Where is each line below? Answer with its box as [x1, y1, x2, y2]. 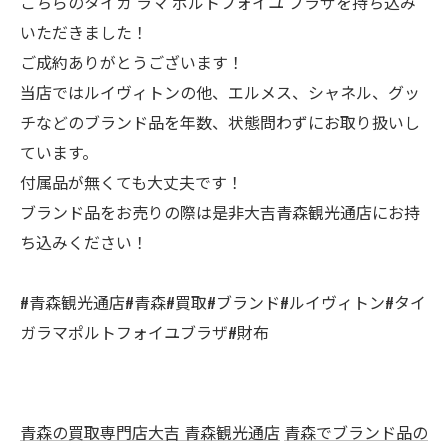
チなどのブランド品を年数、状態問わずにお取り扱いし [20, 110, 420, 134]
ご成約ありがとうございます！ [20, 50, 244, 74]
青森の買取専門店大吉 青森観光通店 [20, 420, 280, 444]
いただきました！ [20, 20, 148, 44]
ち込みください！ [20, 230, 148, 254]
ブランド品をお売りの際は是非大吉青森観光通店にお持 [20, 200, 420, 224]
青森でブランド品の [284, 420, 428, 444]
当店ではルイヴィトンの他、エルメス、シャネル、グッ [20, 80, 420, 104]
